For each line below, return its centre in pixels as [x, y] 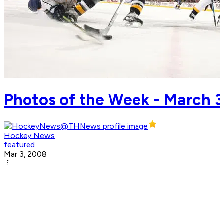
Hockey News [29, 136]
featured [19, 145]
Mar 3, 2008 [25, 154]
